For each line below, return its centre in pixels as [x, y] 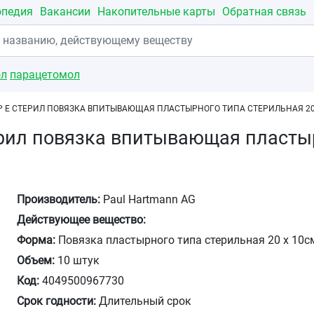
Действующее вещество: [82, 220]
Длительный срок [144, 301]
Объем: [36, 260]
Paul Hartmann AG [148, 199]
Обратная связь [264, 12]
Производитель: [59, 199]
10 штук [77, 260]
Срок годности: [57, 301]
